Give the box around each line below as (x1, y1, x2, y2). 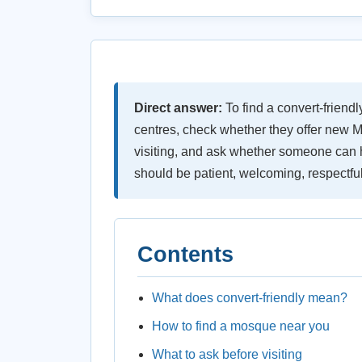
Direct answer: (134, 101, 222, 115)
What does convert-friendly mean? (152, 291, 347, 305)
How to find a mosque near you (152, 319, 330, 333)
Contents (137, 242, 234, 267)
